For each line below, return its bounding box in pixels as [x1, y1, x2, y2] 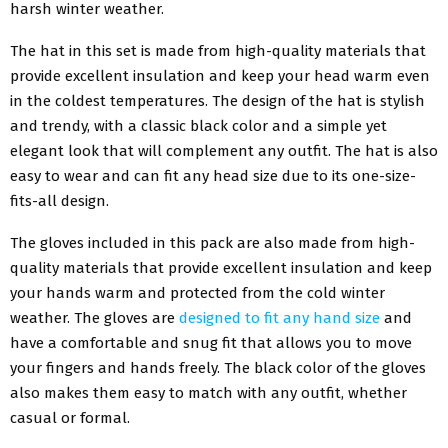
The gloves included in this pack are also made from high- [10, 234, 415, 253]
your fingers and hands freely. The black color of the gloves [10, 359, 426, 378]
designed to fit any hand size [179, 309, 380, 328]
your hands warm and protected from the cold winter [10, 284, 385, 303]
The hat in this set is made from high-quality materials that [10, 42, 426, 61]
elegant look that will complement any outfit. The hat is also [10, 142, 438, 161]
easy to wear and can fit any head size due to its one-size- [10, 167, 416, 186]
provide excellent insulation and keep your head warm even [10, 67, 430, 86]
